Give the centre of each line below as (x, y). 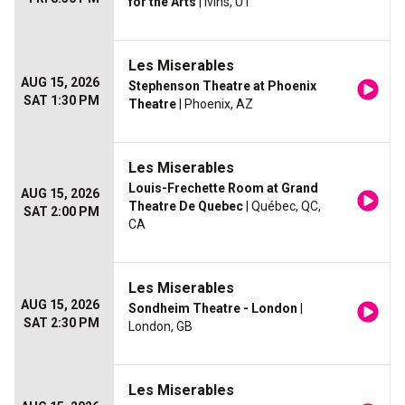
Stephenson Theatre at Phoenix (222, 86)
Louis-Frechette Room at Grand (223, 188)
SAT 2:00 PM (61, 212)
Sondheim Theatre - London (213, 309)
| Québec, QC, (282, 207)
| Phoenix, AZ (215, 104)
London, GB (160, 327)
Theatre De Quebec (186, 207)
